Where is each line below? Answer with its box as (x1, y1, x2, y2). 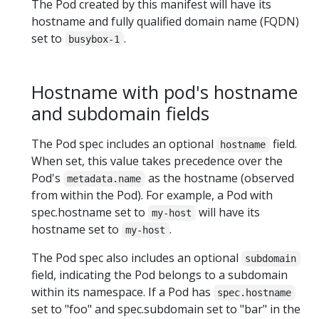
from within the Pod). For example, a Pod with (31, 187, 273, 203)
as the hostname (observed (145, 169, 294, 186)
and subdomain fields (31, 100, 209, 125)
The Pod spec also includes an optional (31, 249, 241, 266)
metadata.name (67, 172, 142, 184)
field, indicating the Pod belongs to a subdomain (31, 266, 288, 283)
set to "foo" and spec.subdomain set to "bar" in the (31, 300, 300, 317)
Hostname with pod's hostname (31, 79, 298, 104)
